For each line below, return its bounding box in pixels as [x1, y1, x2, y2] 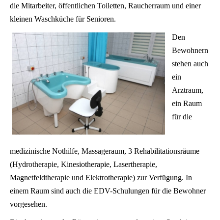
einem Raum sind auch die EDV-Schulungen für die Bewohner [10, 186, 206, 195]
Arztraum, [172, 85, 203, 94]
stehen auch [172, 59, 208, 68]
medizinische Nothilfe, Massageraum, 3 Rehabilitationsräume [10, 146, 199, 155]
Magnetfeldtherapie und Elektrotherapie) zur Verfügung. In [10, 173, 192, 182]
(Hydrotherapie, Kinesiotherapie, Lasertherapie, [10, 160, 157, 168]
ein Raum [172, 99, 202, 108]
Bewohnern [172, 46, 208, 55]
